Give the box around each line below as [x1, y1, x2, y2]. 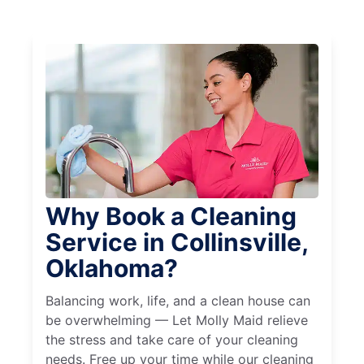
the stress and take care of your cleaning [45, 331, 298, 349]
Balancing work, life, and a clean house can [45, 292, 310, 310]
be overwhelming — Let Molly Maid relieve [45, 312, 308, 329]
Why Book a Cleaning [45, 201, 297, 232]
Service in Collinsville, [45, 227, 308, 258]
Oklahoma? [45, 253, 178, 284]
